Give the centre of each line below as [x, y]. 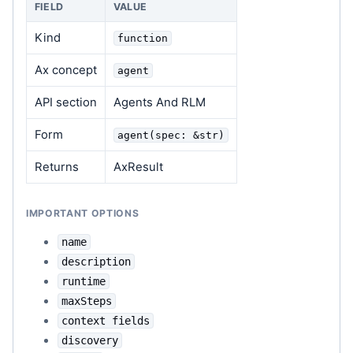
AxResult [138, 167]
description [96, 261]
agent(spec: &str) [171, 135]
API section [65, 102]
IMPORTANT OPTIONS [83, 213]
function [142, 38]
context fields [106, 320]
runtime [84, 281]
